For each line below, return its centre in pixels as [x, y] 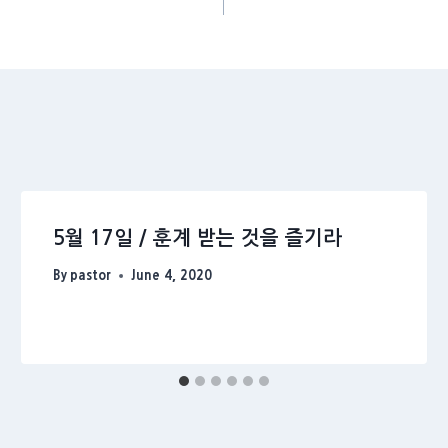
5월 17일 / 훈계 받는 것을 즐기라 [198, 238]
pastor [91, 276]
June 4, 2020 [172, 276]
